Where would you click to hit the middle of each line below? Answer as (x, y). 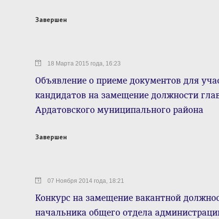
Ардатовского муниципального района (119, 110)
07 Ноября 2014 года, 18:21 (86, 181)
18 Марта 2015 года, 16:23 (84, 64)
